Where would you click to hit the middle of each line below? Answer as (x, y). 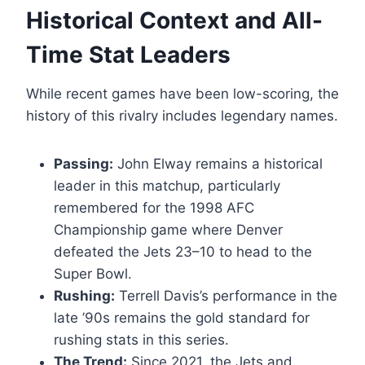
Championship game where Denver (168, 230)
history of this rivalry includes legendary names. (182, 116)
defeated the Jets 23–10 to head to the (183, 252)
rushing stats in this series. (141, 340)
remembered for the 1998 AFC (154, 208)
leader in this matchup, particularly (167, 186)
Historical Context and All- (174, 21)
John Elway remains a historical (218, 164)
